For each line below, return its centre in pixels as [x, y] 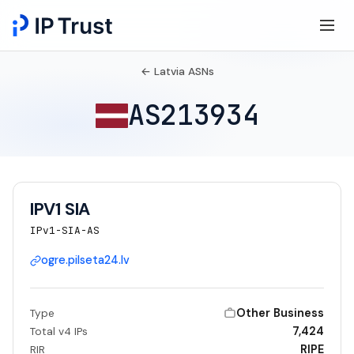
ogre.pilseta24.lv [85, 260]
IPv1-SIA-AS [64, 231]
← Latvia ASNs [177, 72]
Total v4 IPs [58, 331]
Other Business [281, 313]
